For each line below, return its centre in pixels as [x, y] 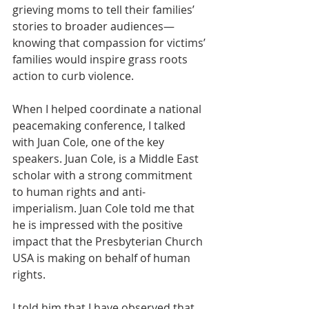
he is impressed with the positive [99, 225]
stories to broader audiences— [93, 26]
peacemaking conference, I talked [100, 126]
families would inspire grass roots [101, 59]
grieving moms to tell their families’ [105, 10]
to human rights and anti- [79, 192]
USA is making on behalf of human [103, 258]
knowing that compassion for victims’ [110, 43]
